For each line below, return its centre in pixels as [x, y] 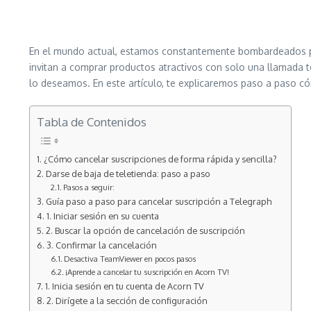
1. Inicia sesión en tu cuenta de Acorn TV [124, 286]
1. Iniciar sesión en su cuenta [102, 216]
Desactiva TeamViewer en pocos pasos [130, 259]
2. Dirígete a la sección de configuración [127, 301]
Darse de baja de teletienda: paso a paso [128, 174]
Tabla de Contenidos [92, 122]
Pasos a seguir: [89, 187]
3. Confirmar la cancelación [101, 245]
